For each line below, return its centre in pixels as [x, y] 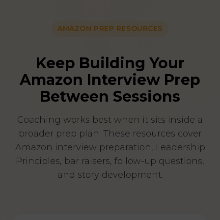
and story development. [110, 175]
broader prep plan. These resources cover [110, 134]
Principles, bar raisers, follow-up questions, [110, 161]
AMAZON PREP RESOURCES [110, 29]
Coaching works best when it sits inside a [110, 120]
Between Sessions [110, 97]
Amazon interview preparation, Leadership [110, 148]
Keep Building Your [110, 63]
